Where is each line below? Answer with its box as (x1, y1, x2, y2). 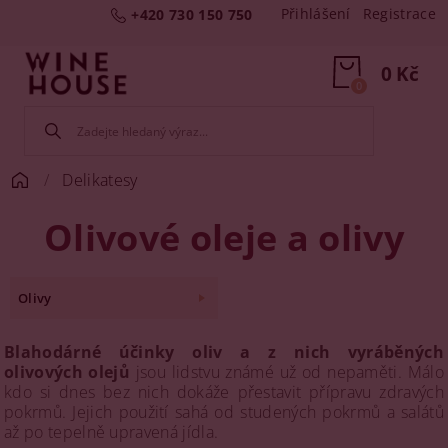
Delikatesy (62, 169, 138, 191)
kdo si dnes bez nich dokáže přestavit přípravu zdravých (4, 381, 444, 403)
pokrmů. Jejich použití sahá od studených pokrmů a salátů (4, 401, 444, 423)
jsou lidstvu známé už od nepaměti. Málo (130, 361, 444, 383)
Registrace (362, 4, 436, 23)
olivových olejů (4, 361, 131, 383)
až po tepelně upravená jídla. (4, 421, 223, 443)
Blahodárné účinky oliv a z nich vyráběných (4, 341, 444, 363)
